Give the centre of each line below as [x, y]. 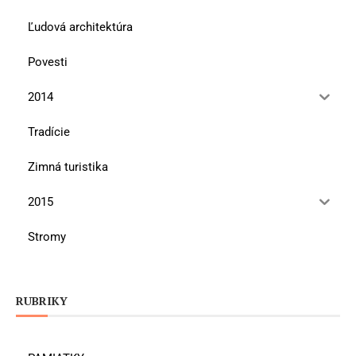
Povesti [48, 62]
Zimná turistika [68, 166]
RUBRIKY [42, 301]
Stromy [47, 236]
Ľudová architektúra [80, 27]
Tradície [49, 132]
